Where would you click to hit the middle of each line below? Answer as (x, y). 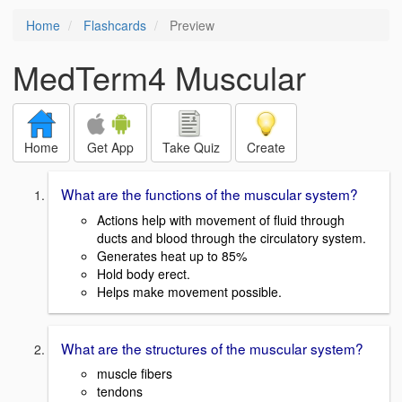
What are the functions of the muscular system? (210, 194)
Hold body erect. (144, 273)
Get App (110, 147)
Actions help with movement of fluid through (221, 219)
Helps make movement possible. (189, 291)
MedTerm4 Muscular (159, 77)
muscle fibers (135, 374)
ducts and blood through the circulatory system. (232, 237)
